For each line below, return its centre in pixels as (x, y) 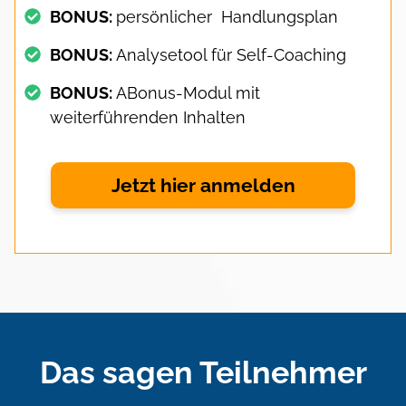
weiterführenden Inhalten (148, 117)
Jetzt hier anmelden (203, 185)
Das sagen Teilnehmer (203, 372)
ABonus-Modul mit (188, 92)
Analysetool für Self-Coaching (231, 54)
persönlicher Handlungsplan (227, 16)
